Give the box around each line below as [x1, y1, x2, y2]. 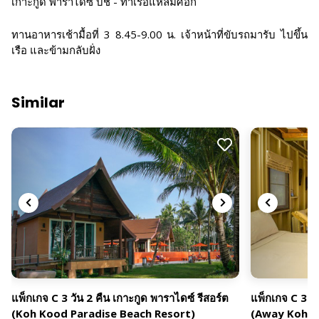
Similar [11, 93, 65, 113]
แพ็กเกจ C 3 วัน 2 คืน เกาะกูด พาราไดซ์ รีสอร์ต [11, 291, 229, 305]
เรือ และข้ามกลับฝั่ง [11, 43, 100, 57]
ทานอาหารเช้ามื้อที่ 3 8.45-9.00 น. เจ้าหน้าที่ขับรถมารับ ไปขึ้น [11, 27, 308, 41]
